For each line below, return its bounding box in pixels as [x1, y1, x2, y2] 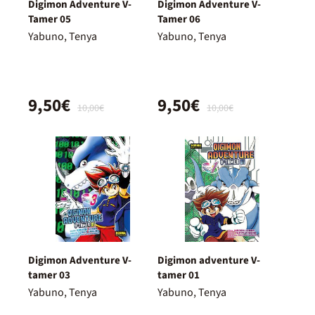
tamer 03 [28, 268, 70, 283]
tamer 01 [157, 268, 200, 283]
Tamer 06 [157, 12, 200, 27]
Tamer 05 [28, 12, 71, 27]
